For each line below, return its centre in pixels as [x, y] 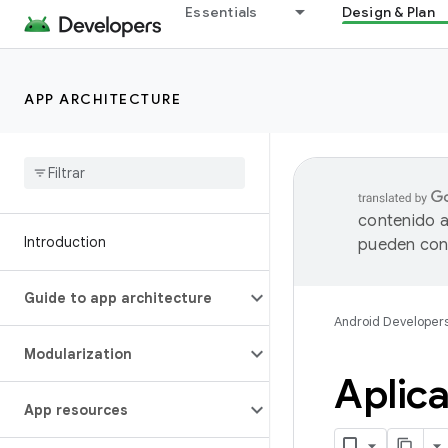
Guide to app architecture [118, 298]
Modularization [78, 354]
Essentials [221, 12]
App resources [76, 410]
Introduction [65, 242]
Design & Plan [388, 12]
